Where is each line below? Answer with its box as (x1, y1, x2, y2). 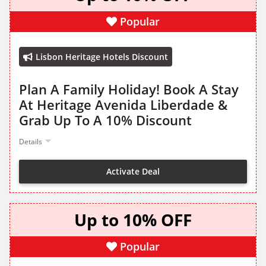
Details (19, 137, 42, 147)
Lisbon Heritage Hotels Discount (36, 51, 168, 63)
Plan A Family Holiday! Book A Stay (19, 80, 239, 99)
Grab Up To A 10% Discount (19, 111, 192, 129)
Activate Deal (106, 165, 160, 177)
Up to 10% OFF (74, 208, 192, 232)
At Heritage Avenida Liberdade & (19, 96, 227, 114)
